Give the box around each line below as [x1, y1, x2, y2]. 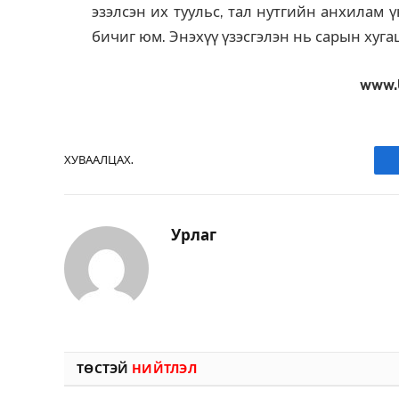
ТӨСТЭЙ [77, 361, 132, 376]
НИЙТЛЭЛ [131, 361, 197, 376]
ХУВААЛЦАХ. [64, 153, 134, 167]
